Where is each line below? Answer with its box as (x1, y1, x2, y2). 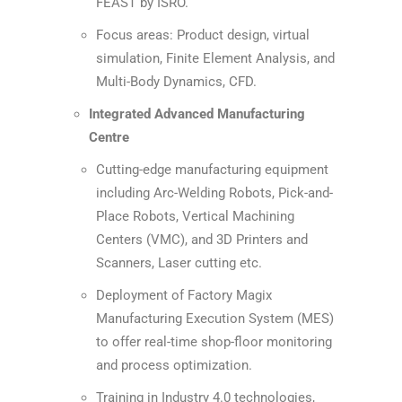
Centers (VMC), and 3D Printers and (96, 232, 308, 248)
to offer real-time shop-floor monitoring (96, 334, 332, 350)
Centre (89, 129, 129, 145)
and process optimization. (96, 357, 252, 373)
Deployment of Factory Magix (96, 287, 272, 303)
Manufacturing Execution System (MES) (96, 310, 334, 327)
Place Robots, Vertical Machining (96, 208, 294, 224)
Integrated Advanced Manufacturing (89, 106, 305, 122)
